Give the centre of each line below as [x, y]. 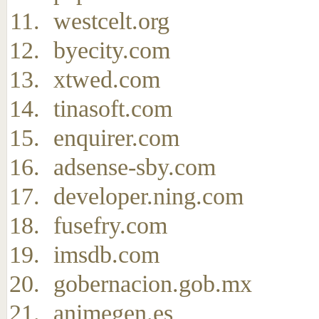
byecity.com [112, 50]
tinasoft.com [113, 109]
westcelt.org [111, 21]
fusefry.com [110, 225]
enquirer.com [116, 138]
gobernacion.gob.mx [153, 284]
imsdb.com [106, 255]
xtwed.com [107, 79]
